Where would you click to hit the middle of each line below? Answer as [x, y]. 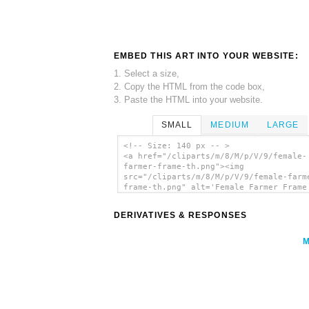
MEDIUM [230, 124]
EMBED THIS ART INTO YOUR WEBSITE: [206, 56]
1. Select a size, [147, 73]
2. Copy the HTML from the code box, [189, 86]
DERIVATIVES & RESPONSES [180, 216]
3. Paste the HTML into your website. [188, 99]
